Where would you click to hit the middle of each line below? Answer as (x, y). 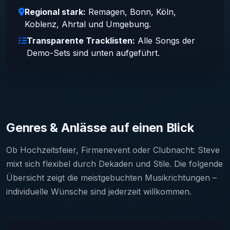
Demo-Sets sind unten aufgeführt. (93, 53)
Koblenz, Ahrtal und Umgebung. (88, 24)
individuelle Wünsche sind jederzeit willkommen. (99, 191)
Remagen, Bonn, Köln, (131, 12)
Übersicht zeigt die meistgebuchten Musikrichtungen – (111, 177)
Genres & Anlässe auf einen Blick (100, 127)
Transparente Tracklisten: (81, 40)
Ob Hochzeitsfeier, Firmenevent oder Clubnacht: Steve (113, 150)
